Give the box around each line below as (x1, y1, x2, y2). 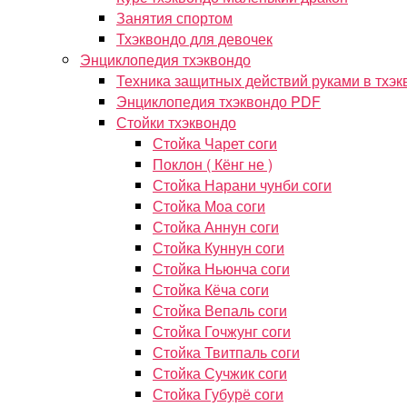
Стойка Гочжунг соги (153, 321, 291, 342)
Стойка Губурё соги (153, 383, 283, 404)
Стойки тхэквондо (116, 112, 236, 133)
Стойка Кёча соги (153, 279, 269, 300)
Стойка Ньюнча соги (153, 258, 290, 279)
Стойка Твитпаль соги (153, 342, 300, 362)
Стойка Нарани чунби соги (153, 174, 332, 195)
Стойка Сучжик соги (153, 362, 287, 383)
